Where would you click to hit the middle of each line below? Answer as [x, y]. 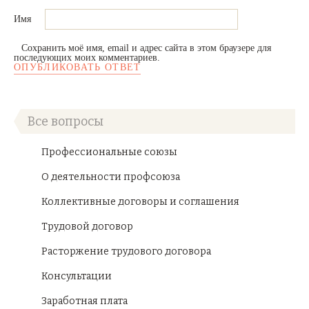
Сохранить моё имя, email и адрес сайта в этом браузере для [146, 48]
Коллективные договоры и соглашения [140, 202]
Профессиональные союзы [109, 152]
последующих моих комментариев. [87, 58]
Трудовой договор [87, 227]
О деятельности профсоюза [111, 177]
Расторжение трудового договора [126, 251]
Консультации [77, 276]
